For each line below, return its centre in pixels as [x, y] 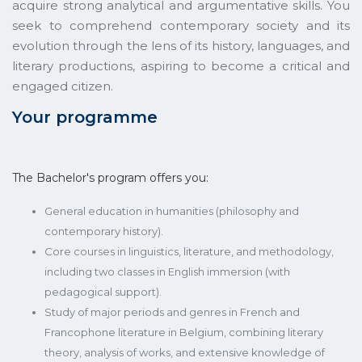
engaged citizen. [63, 86]
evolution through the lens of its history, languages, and [181, 45]
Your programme [85, 117]
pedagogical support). [103, 291]
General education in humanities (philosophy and [172, 210]
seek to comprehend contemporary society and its [181, 25]
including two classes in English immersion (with [167, 271]
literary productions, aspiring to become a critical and [181, 65]
